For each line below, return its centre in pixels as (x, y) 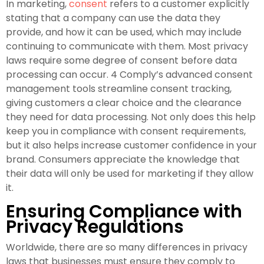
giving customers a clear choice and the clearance (124, 103)
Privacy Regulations (95, 227)
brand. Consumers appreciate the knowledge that (123, 159)
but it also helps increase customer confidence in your (131, 145)
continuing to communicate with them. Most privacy (127, 46)
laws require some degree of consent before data (121, 60)
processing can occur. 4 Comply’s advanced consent (129, 74)
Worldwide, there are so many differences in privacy (127, 247)
